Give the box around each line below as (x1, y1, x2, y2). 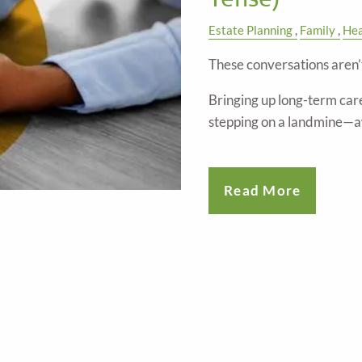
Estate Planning (208, 23, 293, 38)
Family (300, 23, 335, 38)
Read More (224, 182, 301, 200)
